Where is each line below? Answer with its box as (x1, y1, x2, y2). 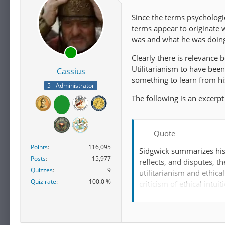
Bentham (139, 208, 171, 218)
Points (31, 143, 48, 152)
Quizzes (31, 166, 53, 175)
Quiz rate (31, 177, 56, 186)
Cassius (56, 66, 85, 77)
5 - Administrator (47, 81, 94, 90)
